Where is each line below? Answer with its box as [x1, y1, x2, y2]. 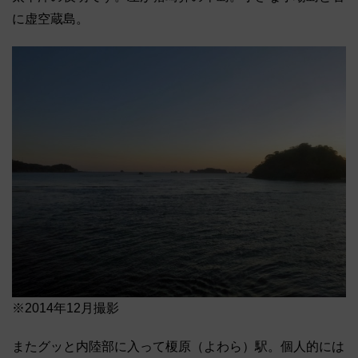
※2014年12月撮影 [12, 300, 119, 315]
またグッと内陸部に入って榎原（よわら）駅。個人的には [12, 339, 344, 353]
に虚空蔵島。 [12, 12, 89, 26]
